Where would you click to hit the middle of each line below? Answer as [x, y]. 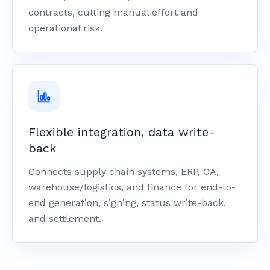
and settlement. [65, 218]
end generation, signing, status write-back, [127, 203]
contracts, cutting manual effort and [113, 12]
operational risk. [65, 28]
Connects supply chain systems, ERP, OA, [124, 171]
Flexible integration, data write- [122, 132]
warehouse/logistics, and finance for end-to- [132, 187]
